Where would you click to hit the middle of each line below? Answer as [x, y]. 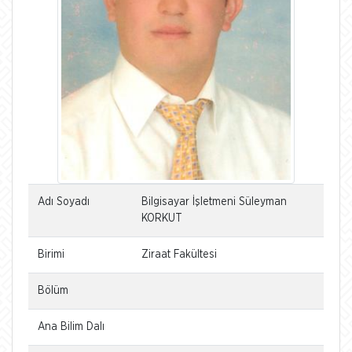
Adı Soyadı [64, 202]
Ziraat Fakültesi [179, 255]
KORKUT [162, 218]
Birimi [51, 255]
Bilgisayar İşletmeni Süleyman [214, 202]
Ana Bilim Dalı [71, 327]
